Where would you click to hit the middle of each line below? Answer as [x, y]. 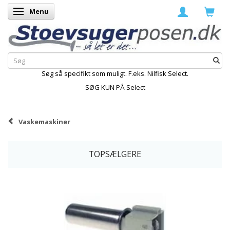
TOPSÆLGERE [115, 154]
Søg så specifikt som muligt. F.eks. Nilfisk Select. [115, 73]
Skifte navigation [47, 12]
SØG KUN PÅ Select [115, 87]
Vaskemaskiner [44, 121]
